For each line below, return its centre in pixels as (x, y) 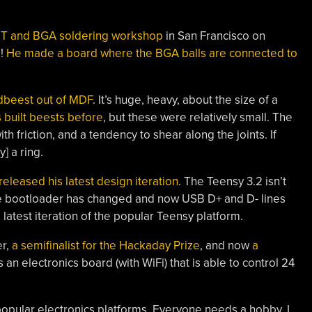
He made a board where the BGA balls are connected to (151, 53)
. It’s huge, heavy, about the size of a (185, 100)
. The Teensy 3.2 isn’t (232, 181)
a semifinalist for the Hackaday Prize (106, 245)
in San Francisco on (214, 36)
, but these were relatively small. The (197, 117)
